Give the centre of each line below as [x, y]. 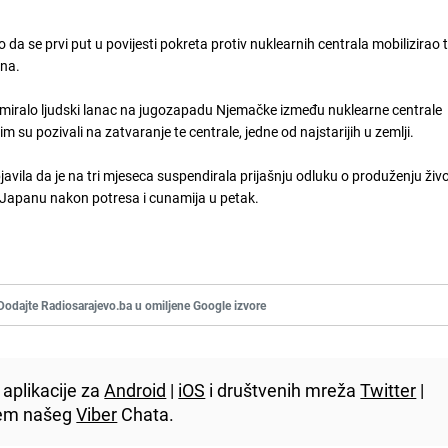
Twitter [388, 389]
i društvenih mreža [283, 389]
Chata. [146, 413]
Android [135, 389]
